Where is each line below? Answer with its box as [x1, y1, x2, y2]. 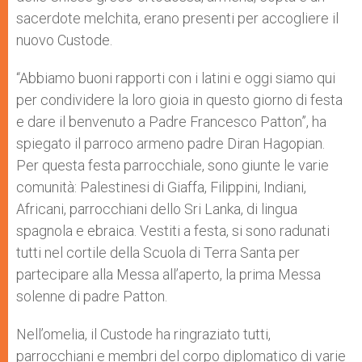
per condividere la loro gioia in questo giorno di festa [16, 91, 343, 109]
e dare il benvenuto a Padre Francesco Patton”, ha [16, 113, 326, 131]
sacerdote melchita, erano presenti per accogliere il [16, 10, 339, 27]
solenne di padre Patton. [16, 288, 167, 305]
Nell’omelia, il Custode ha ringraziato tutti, [16, 326, 271, 343]
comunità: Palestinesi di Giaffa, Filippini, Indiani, [16, 179, 306, 196]
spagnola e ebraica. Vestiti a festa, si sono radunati [16, 222, 330, 240]
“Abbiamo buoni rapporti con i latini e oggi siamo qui [16, 69, 335, 87]
